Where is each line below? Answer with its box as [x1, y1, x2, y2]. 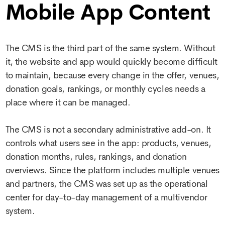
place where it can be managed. [5, 96, 131, 109]
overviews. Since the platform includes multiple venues [5, 164, 219, 176]
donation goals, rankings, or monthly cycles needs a [5, 83, 205, 95]
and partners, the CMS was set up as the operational [5, 177, 208, 190]
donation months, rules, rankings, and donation [5, 150, 187, 163]
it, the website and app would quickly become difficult [5, 56, 217, 68]
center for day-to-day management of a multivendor [5, 191, 207, 203]
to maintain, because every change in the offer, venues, [5, 69, 219, 82]
